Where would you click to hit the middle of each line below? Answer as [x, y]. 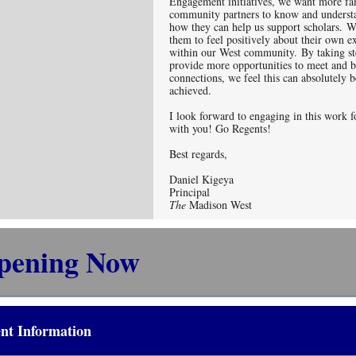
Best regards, [200, 154]
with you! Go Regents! [222, 128]
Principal [192, 192]
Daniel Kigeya [201, 179]
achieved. [196, 90]
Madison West [221, 205]
